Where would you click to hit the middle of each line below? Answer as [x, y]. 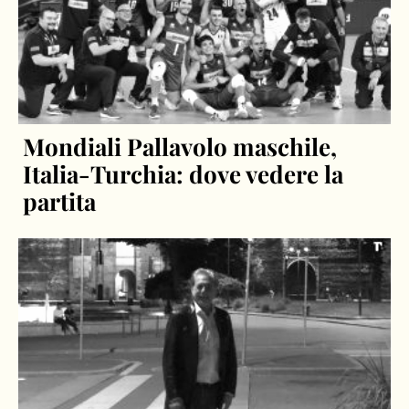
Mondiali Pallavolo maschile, [180, 147]
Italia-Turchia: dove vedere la [184, 174]
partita [60, 202]
